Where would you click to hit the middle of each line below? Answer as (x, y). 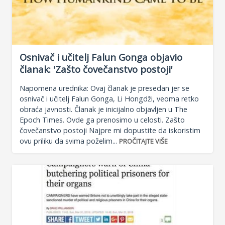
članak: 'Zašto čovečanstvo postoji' (96, 69)
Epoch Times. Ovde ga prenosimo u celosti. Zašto (102, 120)
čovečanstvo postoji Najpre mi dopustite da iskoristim (110, 130)
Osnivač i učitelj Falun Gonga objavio (101, 57)
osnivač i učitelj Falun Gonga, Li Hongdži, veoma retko (109, 98)
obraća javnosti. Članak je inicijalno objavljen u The (103, 109)
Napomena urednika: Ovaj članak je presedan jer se (104, 88)
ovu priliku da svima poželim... (69, 141)
